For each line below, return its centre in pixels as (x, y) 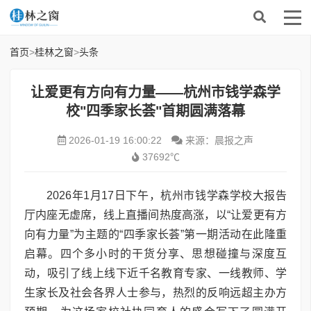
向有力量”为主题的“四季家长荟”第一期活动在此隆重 (155, 234)
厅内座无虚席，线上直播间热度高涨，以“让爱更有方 (155, 215)
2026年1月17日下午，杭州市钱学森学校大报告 (167, 195)
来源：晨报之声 (218, 140)
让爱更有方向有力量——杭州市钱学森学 (155, 92)
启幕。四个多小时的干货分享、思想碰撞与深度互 (155, 254)
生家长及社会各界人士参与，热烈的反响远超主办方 (155, 293)
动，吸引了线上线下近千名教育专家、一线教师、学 (155, 273)
